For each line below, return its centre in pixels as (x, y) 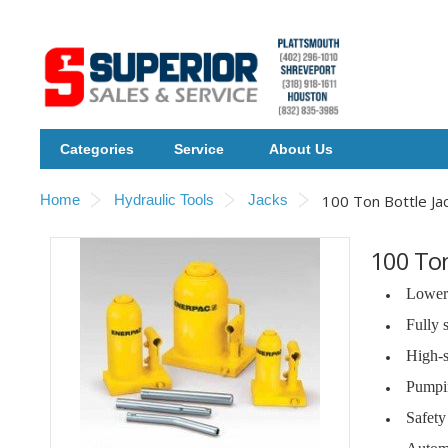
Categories (97, 149)
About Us (301, 149)
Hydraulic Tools (164, 200)
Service (199, 149)
